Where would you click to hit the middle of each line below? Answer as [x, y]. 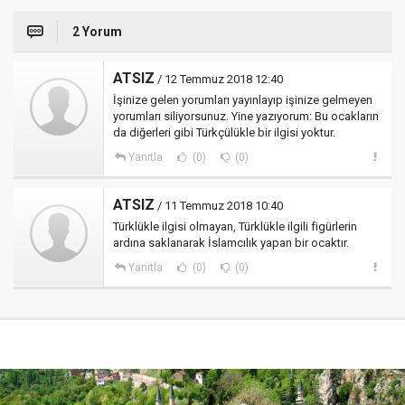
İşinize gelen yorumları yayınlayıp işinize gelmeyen [243, 100]
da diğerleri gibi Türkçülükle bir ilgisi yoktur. [224, 132]
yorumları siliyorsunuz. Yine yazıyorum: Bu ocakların [246, 116]
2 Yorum [97, 32]
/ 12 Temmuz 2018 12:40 [219, 79]
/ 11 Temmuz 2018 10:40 [219, 206]
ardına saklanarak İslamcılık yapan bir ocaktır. [231, 243]
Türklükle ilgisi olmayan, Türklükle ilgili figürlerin [235, 226]
